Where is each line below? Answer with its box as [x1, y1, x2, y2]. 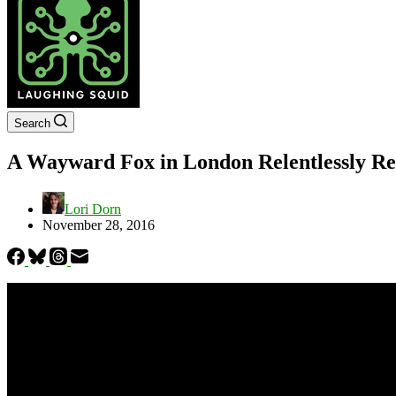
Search [14, 117, 50, 130]
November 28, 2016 [42, 217, 155, 232]
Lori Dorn [65, 201, 121, 217]
